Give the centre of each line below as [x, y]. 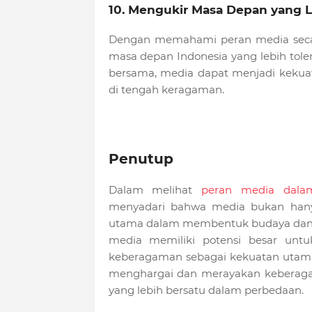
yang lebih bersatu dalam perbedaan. [206, 290]
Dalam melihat [155, 190]
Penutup [141, 159]
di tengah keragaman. [166, 90]
